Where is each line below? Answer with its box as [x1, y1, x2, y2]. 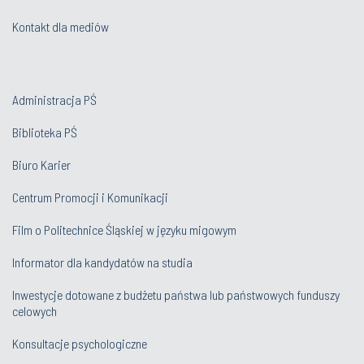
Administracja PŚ [12, 92, 97, 108]
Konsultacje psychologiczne [12, 336, 147, 352]
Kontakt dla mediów [12, 19, 109, 35]
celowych [12, 303, 59, 319]
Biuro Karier [12, 157, 71, 173]
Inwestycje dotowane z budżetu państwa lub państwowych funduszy [12, 287, 340, 303]
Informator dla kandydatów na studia [12, 254, 193, 271]
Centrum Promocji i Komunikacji [12, 189, 168, 206]
